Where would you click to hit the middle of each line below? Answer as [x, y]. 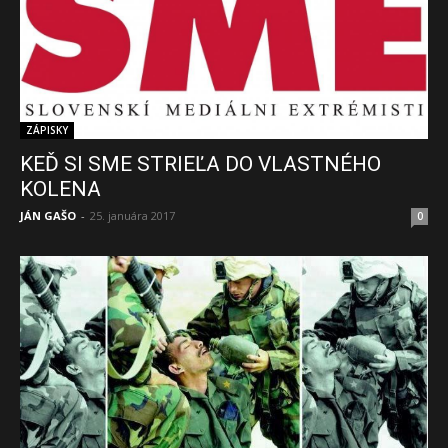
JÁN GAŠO [48, 216]
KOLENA [60, 189]
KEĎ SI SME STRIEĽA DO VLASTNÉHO [200, 164]
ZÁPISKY [47, 130]
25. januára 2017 [132, 216]
